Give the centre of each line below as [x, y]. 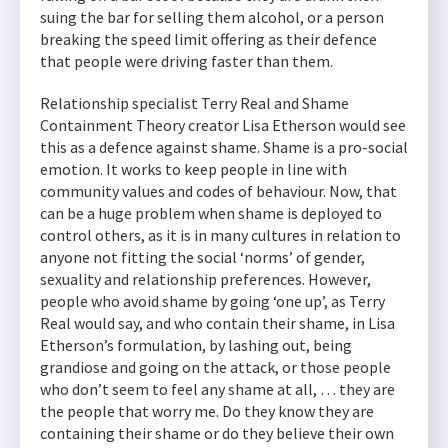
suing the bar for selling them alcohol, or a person [212, 17]
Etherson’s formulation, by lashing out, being [196, 345]
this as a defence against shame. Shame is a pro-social [224, 147]
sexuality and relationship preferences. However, [205, 279]
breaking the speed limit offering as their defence [208, 39]
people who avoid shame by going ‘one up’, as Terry [212, 301]
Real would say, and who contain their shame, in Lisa [217, 323]
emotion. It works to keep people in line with [193, 169]
